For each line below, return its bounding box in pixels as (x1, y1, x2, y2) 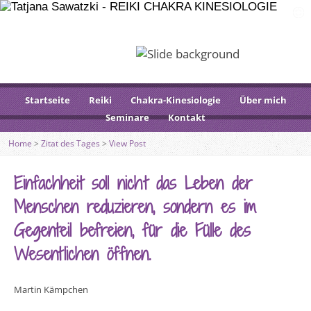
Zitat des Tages (41, 138, 100, 149)
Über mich (239, 94, 287, 106)
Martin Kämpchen (14, 283, 88, 296)
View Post (109, 138, 146, 149)
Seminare (106, 111, 149, 124)
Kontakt (168, 111, 205, 124)
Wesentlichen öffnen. (14, 242, 151, 266)
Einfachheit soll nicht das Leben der (14, 171, 253, 195)
